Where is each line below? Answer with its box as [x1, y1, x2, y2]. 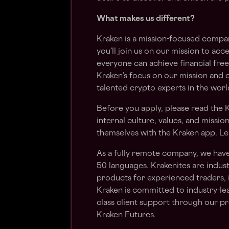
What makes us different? [97, 15, 195, 23]
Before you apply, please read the [97, 105, 225, 113]
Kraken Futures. [97, 212, 156, 219]
